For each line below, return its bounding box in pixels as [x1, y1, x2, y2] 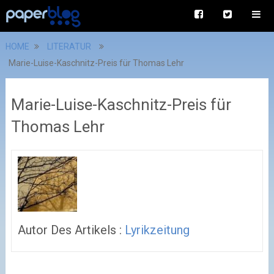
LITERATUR [46, 42, 91, 51]
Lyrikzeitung [124, 222, 190, 237]
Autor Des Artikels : [17, 222, 125, 237]
